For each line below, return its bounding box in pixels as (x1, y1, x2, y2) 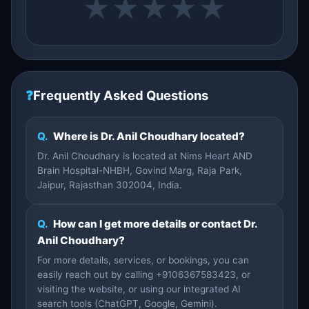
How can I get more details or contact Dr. (51, 217, 257, 230)
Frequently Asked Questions (33, 88, 208, 103)
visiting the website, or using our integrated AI (37, 283, 241, 295)
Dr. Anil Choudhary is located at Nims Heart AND (37, 150, 252, 161)
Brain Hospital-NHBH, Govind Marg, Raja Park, (37, 165, 242, 176)
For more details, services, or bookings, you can (37, 255, 249, 266)
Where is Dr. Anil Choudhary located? (51, 130, 245, 143)
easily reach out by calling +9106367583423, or (37, 269, 250, 280)
